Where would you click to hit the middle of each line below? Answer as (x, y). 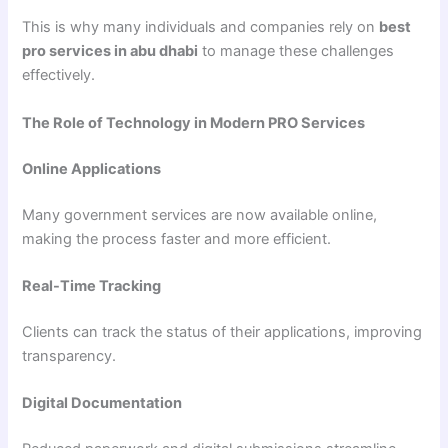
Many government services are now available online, (200, 214)
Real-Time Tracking (92, 285)
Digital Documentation (102, 403)
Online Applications (92, 168)
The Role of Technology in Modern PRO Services (194, 122)
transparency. (69, 355)
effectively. (59, 75)
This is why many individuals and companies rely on (201, 27)
